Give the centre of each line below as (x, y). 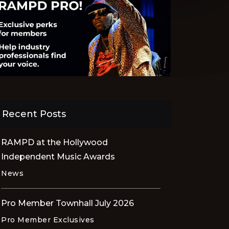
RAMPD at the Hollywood (54, 143)
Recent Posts (34, 114)
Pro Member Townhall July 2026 (67, 203)
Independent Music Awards (58, 157)
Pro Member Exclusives (48, 220)
